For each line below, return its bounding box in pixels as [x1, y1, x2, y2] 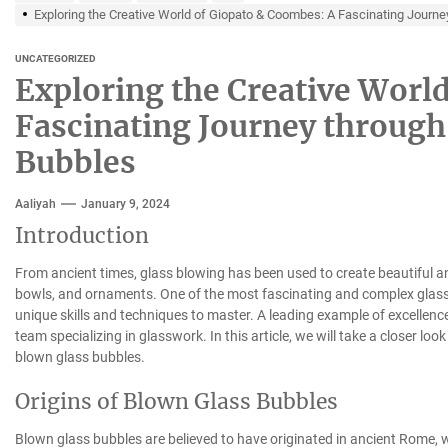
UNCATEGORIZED [14, 52, 96, 64]
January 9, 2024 [80, 196, 170, 211]
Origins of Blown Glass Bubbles [14, 387, 338, 415]
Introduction [14, 221, 149, 249]
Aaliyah [14, 196, 56, 211]
